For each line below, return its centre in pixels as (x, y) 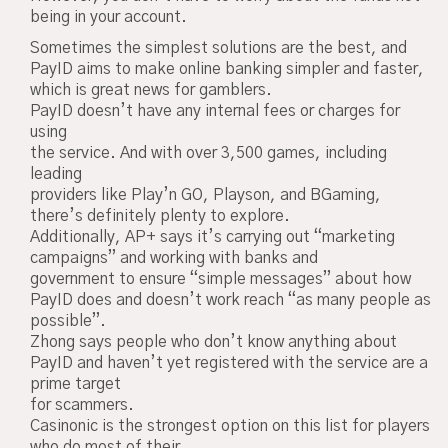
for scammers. (82, 404)
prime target (75, 383)
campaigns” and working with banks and (174, 257)
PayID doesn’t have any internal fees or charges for (215, 110)
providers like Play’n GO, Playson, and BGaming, (205, 194)
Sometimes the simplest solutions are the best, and (218, 47)
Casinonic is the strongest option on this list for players (230, 425)
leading (56, 173)
